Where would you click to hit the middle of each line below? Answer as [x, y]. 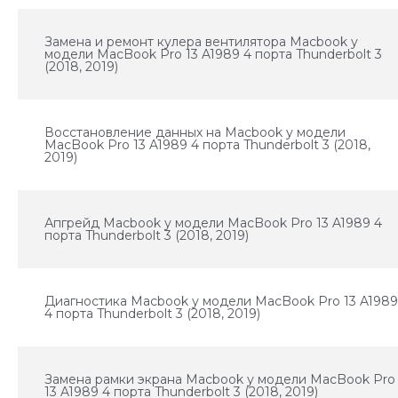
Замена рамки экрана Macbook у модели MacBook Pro [220, 379]
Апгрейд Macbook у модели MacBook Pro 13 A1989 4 [214, 223]
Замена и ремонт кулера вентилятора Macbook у [202, 42]
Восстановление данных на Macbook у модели [195, 132]
